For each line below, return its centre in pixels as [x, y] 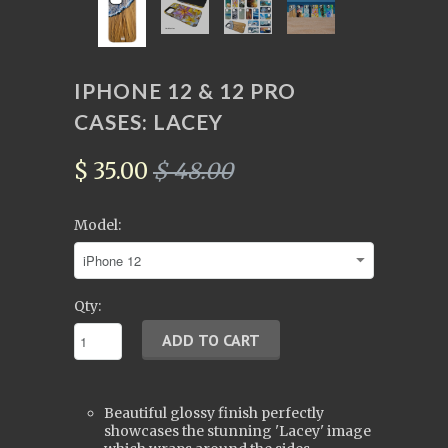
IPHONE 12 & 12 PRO [185, 90]
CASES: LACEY [148, 121]
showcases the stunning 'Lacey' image [237, 430]
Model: [97, 224]
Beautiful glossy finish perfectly [214, 412]
